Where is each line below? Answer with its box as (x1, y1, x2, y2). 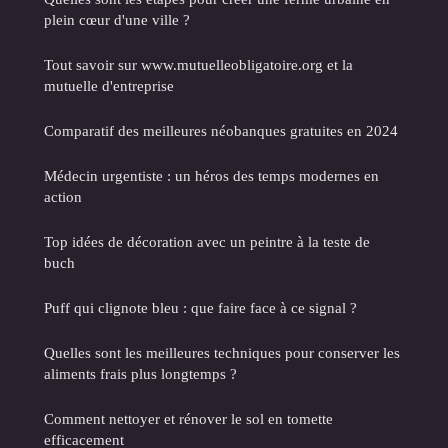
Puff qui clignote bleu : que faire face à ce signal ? (44, 299, 357, 317)
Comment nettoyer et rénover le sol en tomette (44, 410, 333, 428)
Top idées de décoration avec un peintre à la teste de (44, 233, 370, 251)
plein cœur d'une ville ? (44, 11, 190, 29)
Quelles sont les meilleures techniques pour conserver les (44, 344, 400, 362)
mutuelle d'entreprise (44, 77, 174, 95)
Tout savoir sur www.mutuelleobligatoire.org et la (44, 56, 353, 74)
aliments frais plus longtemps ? (44, 365, 237, 383)
